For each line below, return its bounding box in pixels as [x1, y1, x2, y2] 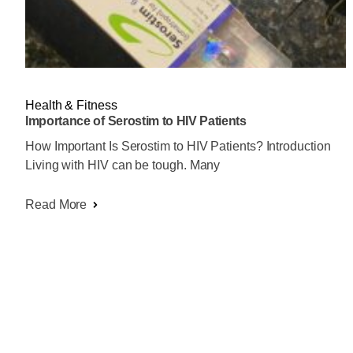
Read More [25, 198, 87, 212]
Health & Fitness [25, 98, 117, 113]
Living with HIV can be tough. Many [25, 158, 221, 173]
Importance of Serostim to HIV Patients [25, 114, 247, 128]
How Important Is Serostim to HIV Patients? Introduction [25, 139, 331, 154]
